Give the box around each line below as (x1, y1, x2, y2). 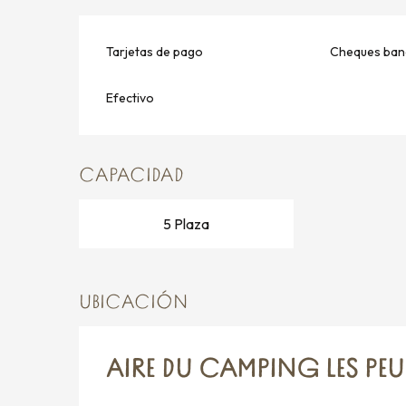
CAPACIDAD (79, 167, 185, 187)
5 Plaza (162, 215, 209, 234)
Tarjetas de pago (106, 43, 204, 61)
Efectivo (106, 90, 155, 107)
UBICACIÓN (79, 294, 188, 314)
